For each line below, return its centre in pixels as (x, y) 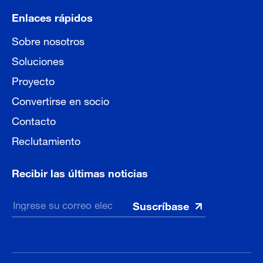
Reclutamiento (46, 139)
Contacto (34, 119)
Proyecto (33, 79)
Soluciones (38, 59)
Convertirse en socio (60, 99)
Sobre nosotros (48, 39)
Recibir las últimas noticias (80, 171)
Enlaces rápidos (52, 16)
